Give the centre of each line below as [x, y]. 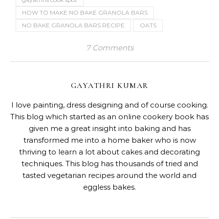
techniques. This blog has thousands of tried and [109, 163]
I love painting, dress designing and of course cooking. [109, 105]
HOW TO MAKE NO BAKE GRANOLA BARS [85, 12]
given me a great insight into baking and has [109, 128]
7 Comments [109, 47]
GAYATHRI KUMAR [109, 85]
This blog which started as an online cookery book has [109, 116]
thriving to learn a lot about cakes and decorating [109, 152]
